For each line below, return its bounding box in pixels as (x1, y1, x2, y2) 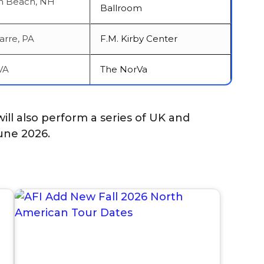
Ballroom (100, 2, 142, 14)
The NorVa (100, 63, 147, 75)
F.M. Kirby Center (100, 32, 177, 44)
